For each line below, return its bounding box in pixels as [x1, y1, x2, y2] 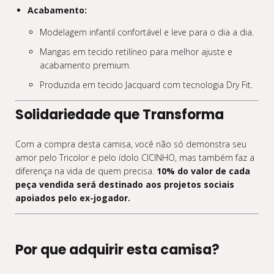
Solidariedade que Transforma [15, 105, 224, 124]
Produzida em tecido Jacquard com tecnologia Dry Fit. [40, 79, 253, 91]
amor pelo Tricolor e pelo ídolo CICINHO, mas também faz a [15, 152, 254, 163]
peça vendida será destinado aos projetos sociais [15, 179, 234, 190]
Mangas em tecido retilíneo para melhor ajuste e [40, 46, 232, 57]
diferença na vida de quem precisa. [15, 165, 157, 177]
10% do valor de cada [157, 165, 250, 177]
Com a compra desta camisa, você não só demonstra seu [15, 138, 246, 150]
